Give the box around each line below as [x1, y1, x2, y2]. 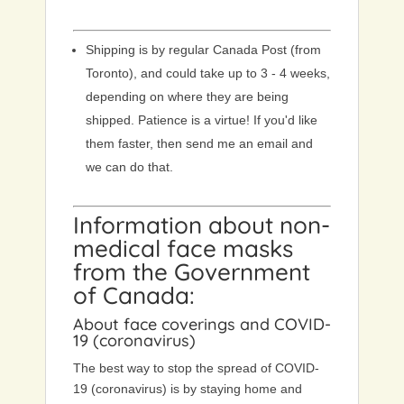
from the [73, 257, 174, 288]
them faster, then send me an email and [86, 136, 313, 151]
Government [174, 257, 310, 288]
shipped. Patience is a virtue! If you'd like [86, 113, 317, 128]
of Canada [73, 280, 189, 311]
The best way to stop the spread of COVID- [73, 361, 319, 376]
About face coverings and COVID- [73, 314, 331, 335]
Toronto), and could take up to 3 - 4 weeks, [86, 66, 330, 81]
